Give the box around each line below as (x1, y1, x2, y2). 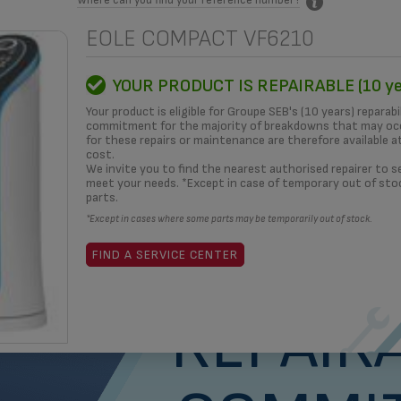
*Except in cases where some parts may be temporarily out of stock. (85, 212, 372, 225)
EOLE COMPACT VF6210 (85, 24, 314, 53)
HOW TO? (73, 60, 139, 79)
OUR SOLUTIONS (249, 60, 365, 79)
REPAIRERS (154, 60, 234, 79)
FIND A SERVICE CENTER (91, 246, 238, 262)
